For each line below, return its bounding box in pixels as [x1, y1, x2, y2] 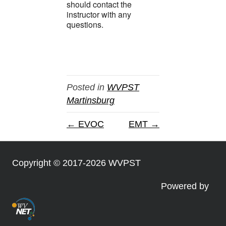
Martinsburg [67, 95, 115, 105]
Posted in [67, 82, 107, 92]
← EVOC [67, 119, 104, 129]
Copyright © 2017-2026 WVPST [12, 157, 141, 168]
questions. [67, 18, 103, 30]
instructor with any [67, 8, 131, 20]
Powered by [161, 181, 209, 191]
